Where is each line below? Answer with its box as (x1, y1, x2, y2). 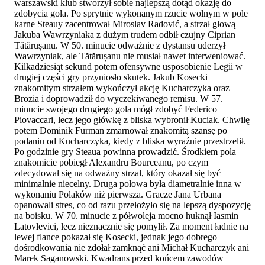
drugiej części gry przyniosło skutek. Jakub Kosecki (14, 72, 208, 82)
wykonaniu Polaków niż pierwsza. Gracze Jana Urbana (14, 189, 221, 199)
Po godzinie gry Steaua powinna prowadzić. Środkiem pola (14, 146, 236, 157)
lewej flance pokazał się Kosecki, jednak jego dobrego (14, 231, 217, 242)
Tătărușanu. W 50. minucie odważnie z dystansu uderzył (14, 40, 225, 50)
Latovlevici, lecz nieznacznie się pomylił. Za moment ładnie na (14, 221, 248, 231)
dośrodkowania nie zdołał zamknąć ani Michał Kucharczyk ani (14, 242, 249, 253)
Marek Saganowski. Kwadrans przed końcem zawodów (14, 253, 224, 263)
